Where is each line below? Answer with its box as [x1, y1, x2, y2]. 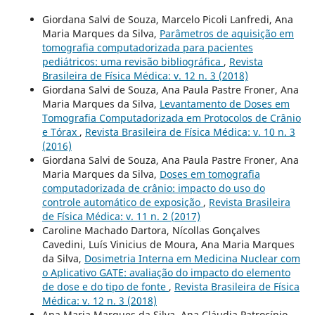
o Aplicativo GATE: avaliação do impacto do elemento [41, 266, 290, 280]
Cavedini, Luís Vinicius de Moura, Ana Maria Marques [41, 238, 295, 252]
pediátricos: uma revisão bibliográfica [41, 55, 224, 69]
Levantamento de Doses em [159, 97, 290, 111]
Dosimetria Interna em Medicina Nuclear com [84, 252, 300, 266]
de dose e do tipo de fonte [41, 280, 169, 294]
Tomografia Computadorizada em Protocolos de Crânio [41, 111, 301, 125]
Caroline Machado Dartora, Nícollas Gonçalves [41, 224, 260, 238]
